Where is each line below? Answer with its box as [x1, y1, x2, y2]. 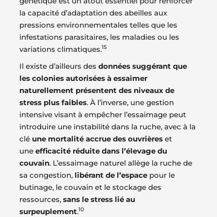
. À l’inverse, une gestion [87, 98, 174, 108]
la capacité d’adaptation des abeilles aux [19, 8, 167, 18]
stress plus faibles [19, 98, 87, 108]
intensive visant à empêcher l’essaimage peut [19, 110, 186, 120]
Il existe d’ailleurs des [19, 62, 98, 71]
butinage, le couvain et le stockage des [19, 183, 161, 192]
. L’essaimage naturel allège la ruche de [49, 158, 192, 168]
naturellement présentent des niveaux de [19, 86, 174, 95]
